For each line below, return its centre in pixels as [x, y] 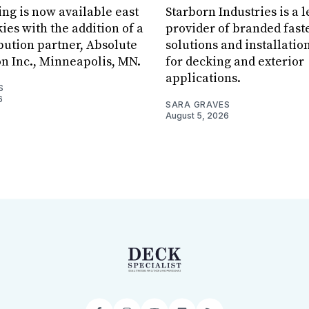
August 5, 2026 [197, 115]
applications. [203, 78]
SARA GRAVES [198, 104]
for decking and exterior [235, 61]
